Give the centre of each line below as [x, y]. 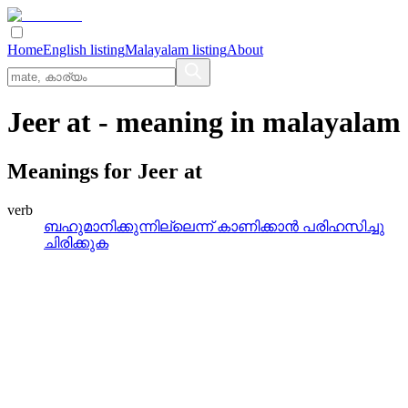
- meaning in [177, 122]
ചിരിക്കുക [76, 242]
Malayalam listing [176, 50]
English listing [84, 50]
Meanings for [72, 171]
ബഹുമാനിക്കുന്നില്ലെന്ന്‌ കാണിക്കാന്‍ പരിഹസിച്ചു [214, 226]
